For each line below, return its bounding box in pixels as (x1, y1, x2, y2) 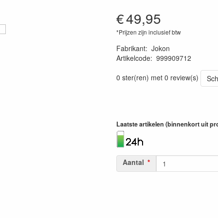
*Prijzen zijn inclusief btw (116, 28, 181, 36)
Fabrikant (116, 43, 145, 53)
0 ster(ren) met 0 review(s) (116, 72, 199, 82)
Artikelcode (116, 53, 150, 63)
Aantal (123, 157, 144, 167)
